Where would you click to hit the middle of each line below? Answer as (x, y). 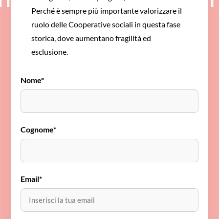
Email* (32, 178)
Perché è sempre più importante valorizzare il (107, 10)
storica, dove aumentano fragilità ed (91, 38)
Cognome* (39, 129)
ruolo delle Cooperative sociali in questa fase (106, 24)
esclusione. (50, 51)
